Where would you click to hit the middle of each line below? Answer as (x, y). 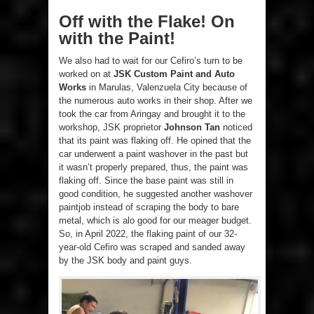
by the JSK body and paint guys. (125, 261)
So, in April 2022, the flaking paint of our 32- (148, 234)
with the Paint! (117, 39)
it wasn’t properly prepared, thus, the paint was (153, 168)
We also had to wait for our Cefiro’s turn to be (151, 61)
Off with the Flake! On (147, 22)
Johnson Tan (192, 128)
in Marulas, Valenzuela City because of (167, 88)
